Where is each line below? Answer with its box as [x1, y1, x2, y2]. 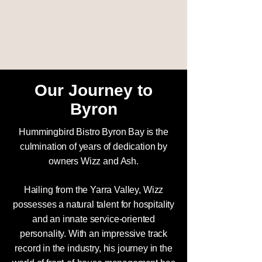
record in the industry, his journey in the [15, 243, 173, 253]
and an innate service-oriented [32, 214, 156, 224]
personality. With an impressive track [19, 229, 168, 239]
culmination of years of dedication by [19, 142, 168, 151]
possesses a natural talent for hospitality [12, 199, 175, 209]
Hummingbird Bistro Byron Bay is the [19, 127, 168, 137]
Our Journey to [35, 81, 153, 99]
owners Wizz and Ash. [49, 156, 139, 166]
